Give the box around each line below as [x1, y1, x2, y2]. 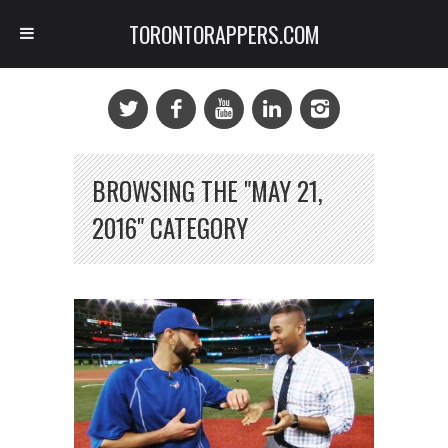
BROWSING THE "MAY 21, [92, 172, 323, 209]
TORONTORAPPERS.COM [128, 18, 320, 50]
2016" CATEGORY [92, 209, 248, 246]
